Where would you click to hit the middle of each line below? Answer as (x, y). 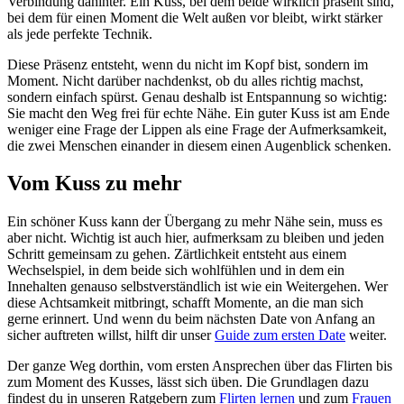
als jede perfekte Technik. (80, 33)
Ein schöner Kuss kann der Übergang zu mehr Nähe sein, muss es (195, 222)
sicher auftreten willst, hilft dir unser (111, 335)
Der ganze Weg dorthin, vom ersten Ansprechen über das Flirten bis (200, 366)
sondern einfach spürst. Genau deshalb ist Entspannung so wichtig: (197, 96)
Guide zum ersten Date (280, 335)
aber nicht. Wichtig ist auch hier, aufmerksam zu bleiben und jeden (196, 238)
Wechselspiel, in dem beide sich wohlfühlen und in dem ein (176, 271)
